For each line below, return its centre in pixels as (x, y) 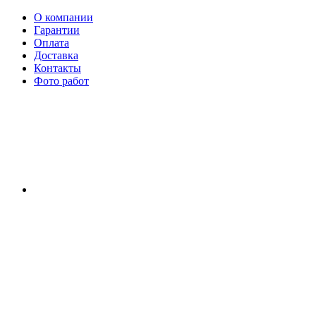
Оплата (51, 43)
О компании (63, 17)
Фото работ (61, 81)
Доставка (56, 55)
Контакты (57, 68)
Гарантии (57, 30)
